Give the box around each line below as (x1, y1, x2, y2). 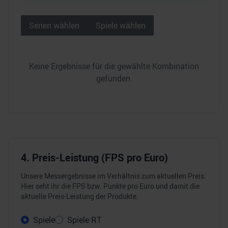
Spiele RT (67, 214, 101, 225)
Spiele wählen (96, 20, 146, 31)
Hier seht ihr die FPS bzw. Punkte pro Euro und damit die (21, 181, 199, 191)
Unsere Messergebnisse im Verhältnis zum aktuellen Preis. (21, 171, 206, 181)
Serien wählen (29, 20, 79, 31)
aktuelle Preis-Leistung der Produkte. (21, 191, 138, 201)
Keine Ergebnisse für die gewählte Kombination (29, 61, 199, 72)
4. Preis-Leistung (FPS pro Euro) (21, 151, 168, 164)
